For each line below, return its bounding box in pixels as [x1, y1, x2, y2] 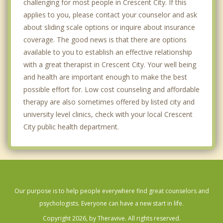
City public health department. [23, 121, 119, 131]
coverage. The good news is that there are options [23, 34, 187, 44]
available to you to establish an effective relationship [23, 47, 192, 57]
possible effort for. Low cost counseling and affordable [23, 84, 200, 94]
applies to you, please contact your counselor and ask [23, 9, 197, 19]
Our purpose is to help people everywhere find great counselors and [14, 186, 209, 195]
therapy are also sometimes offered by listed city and [23, 97, 195, 107]
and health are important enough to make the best [23, 72, 187, 82]
